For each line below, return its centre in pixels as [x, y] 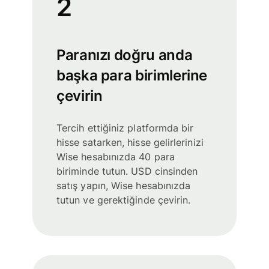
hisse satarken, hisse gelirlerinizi [130, 143]
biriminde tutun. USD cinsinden [127, 171]
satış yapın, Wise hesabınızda [124, 186]
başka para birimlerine [132, 76]
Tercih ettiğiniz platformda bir [125, 128]
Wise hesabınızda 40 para [116, 157]
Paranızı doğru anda [125, 55]
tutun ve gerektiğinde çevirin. [124, 200]
